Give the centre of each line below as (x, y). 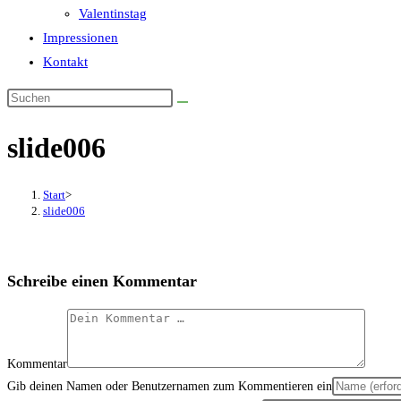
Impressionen (81, 38)
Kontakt (65, 62)
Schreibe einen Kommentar (102, 281)
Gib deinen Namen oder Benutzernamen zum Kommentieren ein (170, 386)
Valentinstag (113, 13)
